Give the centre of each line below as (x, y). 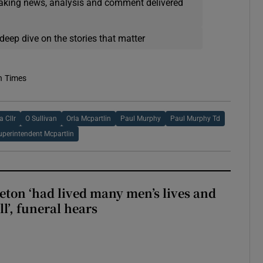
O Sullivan (41, 119)
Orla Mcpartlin (88, 119)
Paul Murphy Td (195, 119)
